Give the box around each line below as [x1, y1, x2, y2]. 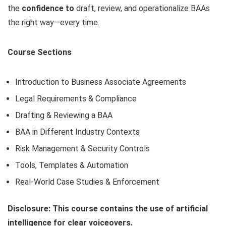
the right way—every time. [8, 18, 99, 27]
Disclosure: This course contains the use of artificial [8, 204, 208, 213]
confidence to [22, 4, 76, 13]
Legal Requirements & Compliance [15, 94, 137, 103]
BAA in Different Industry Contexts [15, 127, 140, 137]
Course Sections [8, 47, 72, 57]
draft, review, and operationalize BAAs [76, 4, 210, 13]
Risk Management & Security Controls [15, 144, 150, 153]
